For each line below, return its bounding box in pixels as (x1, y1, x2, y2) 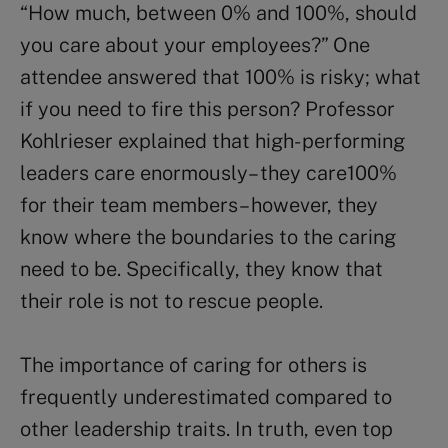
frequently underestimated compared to (20, 384, 392, 409)
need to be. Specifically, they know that (20, 256, 383, 281)
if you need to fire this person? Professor (20, 96, 395, 121)
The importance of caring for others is (20, 352, 367, 377)
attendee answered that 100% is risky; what (20, 64, 421, 89)
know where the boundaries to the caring (20, 224, 396, 249)
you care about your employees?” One (20, 32, 370, 57)
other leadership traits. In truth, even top (20, 416, 393, 441)
